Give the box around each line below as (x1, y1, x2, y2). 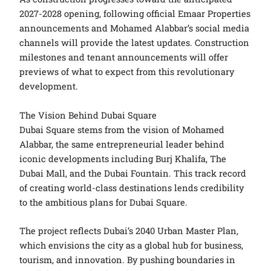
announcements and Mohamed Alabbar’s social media (19, 22, 250, 34)
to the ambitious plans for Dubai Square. (19, 196, 188, 208)
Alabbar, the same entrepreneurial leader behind (19, 138, 225, 150)
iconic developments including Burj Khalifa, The (19, 152, 227, 165)
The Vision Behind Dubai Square (19, 109, 157, 121)
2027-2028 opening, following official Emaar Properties (19, 8, 251, 20)
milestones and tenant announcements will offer (19, 51, 229, 64)
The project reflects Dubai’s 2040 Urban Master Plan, (19, 225, 239, 237)
